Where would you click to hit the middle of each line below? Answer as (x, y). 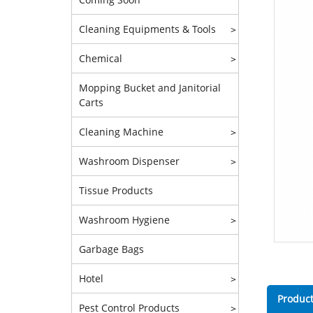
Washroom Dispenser (129, 161)
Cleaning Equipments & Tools (147, 29)
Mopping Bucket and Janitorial (150, 88)
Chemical (101, 58)
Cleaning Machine (121, 132)
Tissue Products (116, 190)
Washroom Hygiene (124, 220)
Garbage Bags (111, 249)
